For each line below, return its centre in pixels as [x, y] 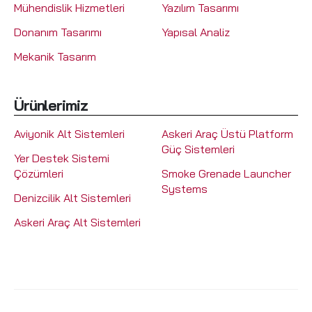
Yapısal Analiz [195, 32]
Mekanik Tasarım [55, 56]
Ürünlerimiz [51, 105]
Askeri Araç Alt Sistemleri [77, 222]
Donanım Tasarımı [58, 32]
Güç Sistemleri [198, 149]
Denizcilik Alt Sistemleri [72, 197]
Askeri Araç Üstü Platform [227, 133]
